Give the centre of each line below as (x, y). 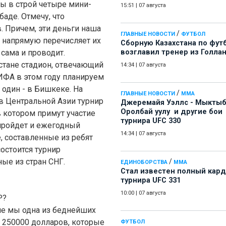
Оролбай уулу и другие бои (172, 112)
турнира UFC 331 (151, 181)
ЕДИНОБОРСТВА (144, 162)
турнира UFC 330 (151, 121)
